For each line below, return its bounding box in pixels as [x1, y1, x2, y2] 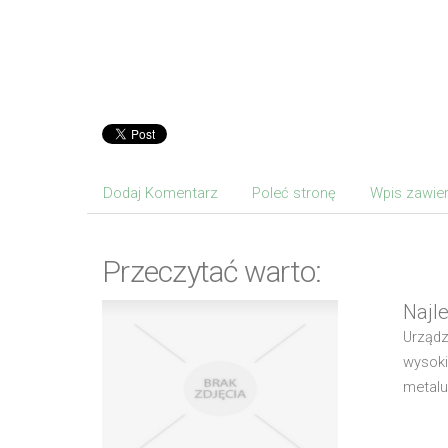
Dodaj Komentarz [103, 184, 218, 203]
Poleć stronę [252, 184, 336, 203]
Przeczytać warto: [102, 254, 322, 290]
